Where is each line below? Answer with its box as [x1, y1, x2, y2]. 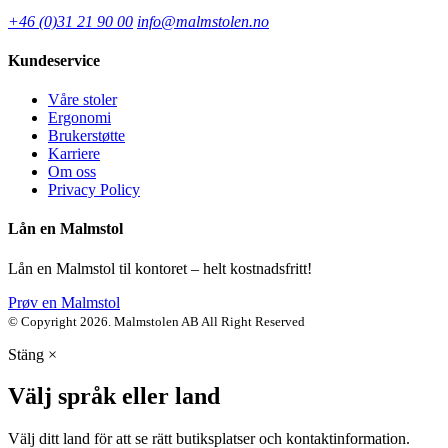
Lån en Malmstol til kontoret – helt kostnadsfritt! [8, 259, 312, 277]
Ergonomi [48, 109, 111, 127]
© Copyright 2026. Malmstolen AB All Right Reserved [8, 313, 305, 329]
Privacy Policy [48, 181, 140, 199]
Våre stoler [48, 91, 117, 109]
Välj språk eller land [8, 383, 220, 410]
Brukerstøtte [48, 127, 125, 145]
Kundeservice [8, 51, 100, 69]
